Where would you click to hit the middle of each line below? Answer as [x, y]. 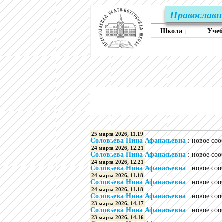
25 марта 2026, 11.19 [117, 134]
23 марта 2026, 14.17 [117, 203]
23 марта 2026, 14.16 [117, 217]
